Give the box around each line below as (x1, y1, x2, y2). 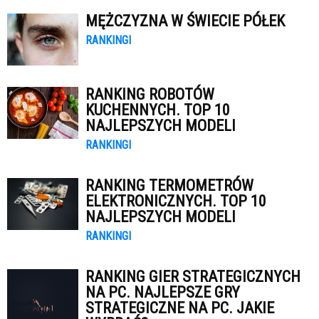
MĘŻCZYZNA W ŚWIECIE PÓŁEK (85, 12, 285, 30)
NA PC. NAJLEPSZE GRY (85, 283, 240, 301)
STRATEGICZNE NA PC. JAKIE (85, 299, 274, 317)
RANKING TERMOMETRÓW (85, 177, 253, 194)
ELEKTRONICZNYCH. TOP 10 (85, 192, 266, 210)
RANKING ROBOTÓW (85, 85, 214, 103)
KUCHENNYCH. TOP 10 (85, 101, 230, 119)
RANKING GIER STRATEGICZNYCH (85, 268, 300, 286)
